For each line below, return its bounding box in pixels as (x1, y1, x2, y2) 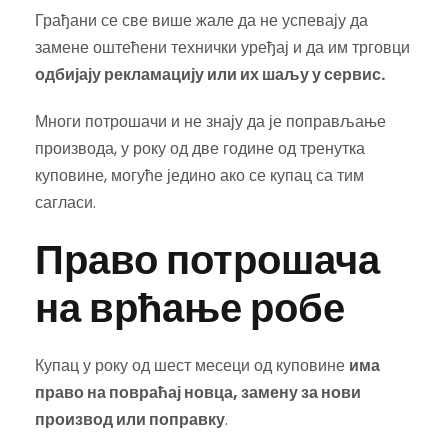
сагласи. (35, 190, 96, 214)
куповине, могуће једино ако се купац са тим (35, 163, 364, 187)
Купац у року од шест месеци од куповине (35, 353, 349, 377)
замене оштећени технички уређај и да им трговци (35, 35, 410, 59)
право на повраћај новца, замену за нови (35, 380, 361, 404)
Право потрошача (35, 231, 380, 288)
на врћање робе (35, 279, 345, 336)
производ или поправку (35, 407, 225, 431)
